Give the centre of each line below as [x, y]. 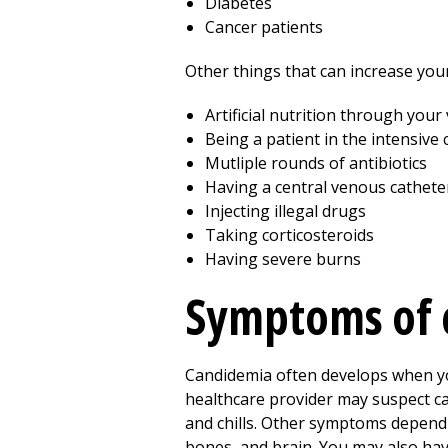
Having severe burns [283, 259]
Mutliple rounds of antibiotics [316, 163]
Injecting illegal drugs [285, 211]
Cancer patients [264, 27]
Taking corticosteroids [289, 235]
